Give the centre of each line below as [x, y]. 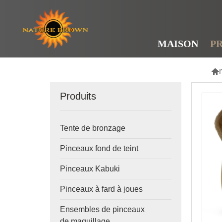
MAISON [178, 43]
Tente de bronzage [92, 128]
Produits [78, 96]
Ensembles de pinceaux [102, 209]
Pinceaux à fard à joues [101, 189]
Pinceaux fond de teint [99, 148]
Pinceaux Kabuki [90, 169]
